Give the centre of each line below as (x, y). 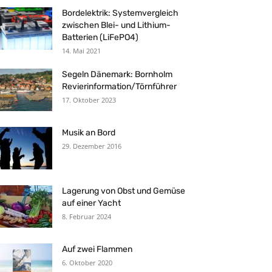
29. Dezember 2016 (92, 146)
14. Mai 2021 (81, 51)
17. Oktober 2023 (89, 100)
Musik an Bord (89, 133)
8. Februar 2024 (87, 216)
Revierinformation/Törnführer (119, 87)
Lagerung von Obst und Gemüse (124, 191)
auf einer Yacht (91, 203)
